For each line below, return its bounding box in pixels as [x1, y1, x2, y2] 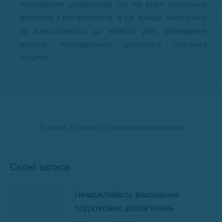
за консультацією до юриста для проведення [20, 26, 207, 35]
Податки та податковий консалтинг [70, 123, 183, 131]
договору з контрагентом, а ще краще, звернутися [20, 13, 207, 22]
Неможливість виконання [74, 189, 179, 200]
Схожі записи [10, 161, 70, 172]
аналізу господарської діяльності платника [20, 40, 207, 49]
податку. [20, 53, 50, 62]
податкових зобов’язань [74, 203, 173, 213]
